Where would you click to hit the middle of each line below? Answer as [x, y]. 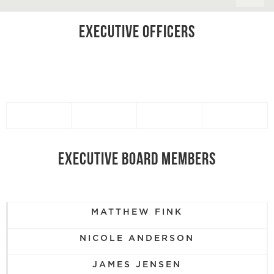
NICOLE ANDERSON [137, 239]
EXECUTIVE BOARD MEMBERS [137, 160]
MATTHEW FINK [137, 212]
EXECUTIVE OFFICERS [137, 33]
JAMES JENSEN [137, 265]
